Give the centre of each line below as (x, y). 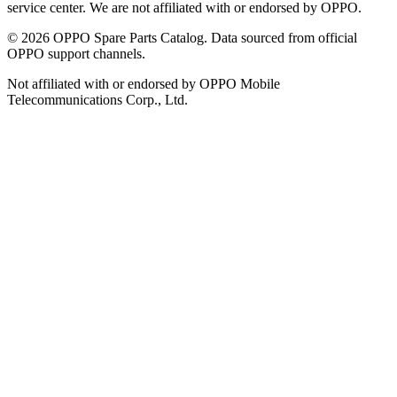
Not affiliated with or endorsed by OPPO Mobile (144, 84)
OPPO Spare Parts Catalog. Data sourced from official (203, 38)
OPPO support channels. (76, 54)
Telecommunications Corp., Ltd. (97, 100)
